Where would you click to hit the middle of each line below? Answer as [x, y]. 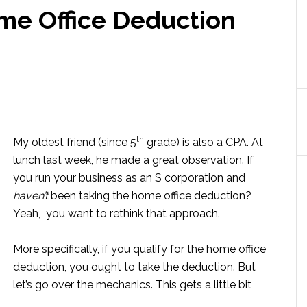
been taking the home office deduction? [150, 196]
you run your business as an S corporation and [129, 178]
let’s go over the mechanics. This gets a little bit [132, 285]
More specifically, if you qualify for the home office [139, 249]
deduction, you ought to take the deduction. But [134, 267]
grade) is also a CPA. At [204, 142]
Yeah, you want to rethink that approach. [116, 213]
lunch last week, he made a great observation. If [133, 160]
